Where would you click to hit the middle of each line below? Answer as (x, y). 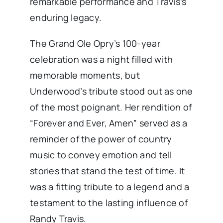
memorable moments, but (85, 75)
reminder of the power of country (101, 139)
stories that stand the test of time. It (107, 171)
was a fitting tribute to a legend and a (110, 187)
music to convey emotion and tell (101, 155)
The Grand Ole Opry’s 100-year (95, 44)
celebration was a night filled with (101, 59)
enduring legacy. (66, 18)
